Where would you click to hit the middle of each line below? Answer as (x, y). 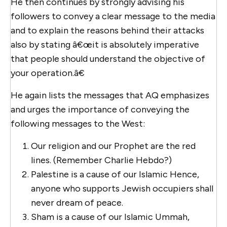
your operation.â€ (48, 73)
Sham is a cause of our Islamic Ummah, (110, 217)
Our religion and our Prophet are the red (113, 146)
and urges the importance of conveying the (100, 109)
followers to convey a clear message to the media (113, 16)
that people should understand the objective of (108, 59)
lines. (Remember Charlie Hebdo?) (101, 160)
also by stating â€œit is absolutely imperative (105, 44)
